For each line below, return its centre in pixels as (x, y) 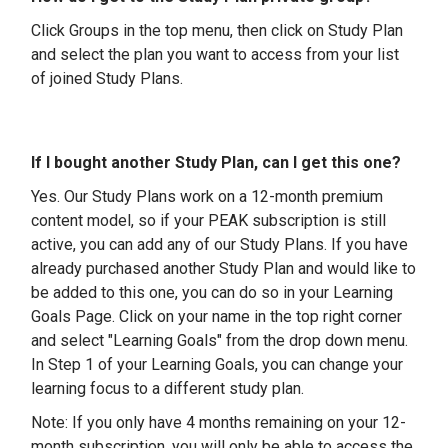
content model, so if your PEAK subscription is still (208, 220)
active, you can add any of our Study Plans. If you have (219, 244)
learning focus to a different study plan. (169, 388)
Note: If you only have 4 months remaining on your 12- (218, 422)
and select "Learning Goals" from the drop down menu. (219, 340)
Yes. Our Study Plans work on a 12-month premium (207, 196)
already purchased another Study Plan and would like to (223, 268)
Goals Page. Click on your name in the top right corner (216, 316)
